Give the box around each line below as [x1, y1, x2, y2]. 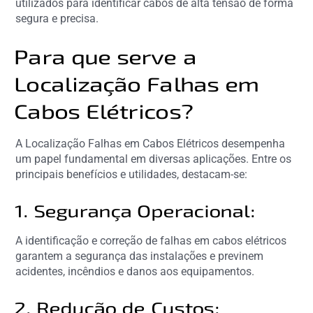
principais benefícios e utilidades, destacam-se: [15, 167, 248, 181]
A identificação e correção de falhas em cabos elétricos [15, 233, 287, 247]
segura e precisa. [15, 11, 99, 25]
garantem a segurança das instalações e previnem [15, 249, 264, 263]
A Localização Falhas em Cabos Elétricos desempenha [15, 136, 286, 150]
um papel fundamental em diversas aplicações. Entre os [15, 152, 292, 166]
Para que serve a [15, 44, 198, 68]
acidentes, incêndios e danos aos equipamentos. [15, 264, 255, 278]
